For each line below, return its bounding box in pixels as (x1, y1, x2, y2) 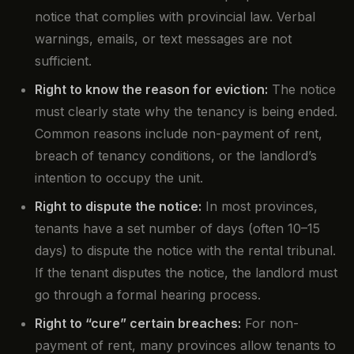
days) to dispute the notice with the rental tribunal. (35, 243, 336, 259)
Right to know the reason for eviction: (35, 81, 268, 98)
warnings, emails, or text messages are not (35, 31, 292, 47)
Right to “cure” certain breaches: (35, 315, 241, 332)
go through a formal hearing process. (35, 287, 261, 303)
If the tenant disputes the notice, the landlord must (35, 265, 337, 281)
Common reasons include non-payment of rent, (35, 126, 322, 142)
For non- (241, 315, 299, 332)
